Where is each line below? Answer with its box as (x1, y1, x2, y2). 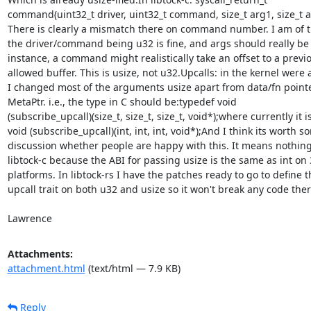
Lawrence (7, 211, 52, 225)
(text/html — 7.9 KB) (85, 261, 180, 275)
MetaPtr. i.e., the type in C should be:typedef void (7, 94, 237, 108)
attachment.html (7, 261, 85, 275)
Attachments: (7, 246, 73, 260)
